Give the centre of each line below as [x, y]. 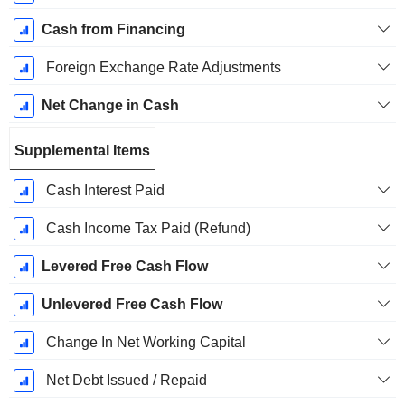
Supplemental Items [82, 151]
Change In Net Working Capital [146, 343]
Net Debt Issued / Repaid [126, 381]
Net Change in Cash [110, 106]
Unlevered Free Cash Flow [132, 305]
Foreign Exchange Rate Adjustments [163, 68]
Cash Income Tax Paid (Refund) [148, 229]
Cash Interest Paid [105, 191]
